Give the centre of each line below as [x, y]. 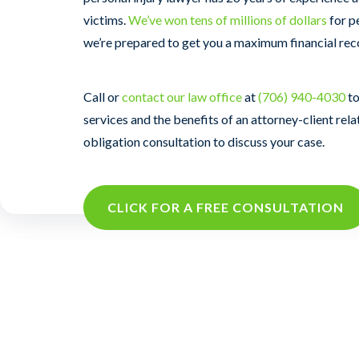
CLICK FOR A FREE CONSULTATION [226, 207]
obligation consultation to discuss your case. [204, 141]
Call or [103, 97]
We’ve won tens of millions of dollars [228, 20]
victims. [106, 20]
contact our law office [182, 97]
